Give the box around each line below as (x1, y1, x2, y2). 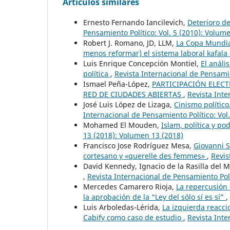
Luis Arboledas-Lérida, (83, 202, 162, 213)
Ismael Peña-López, (83, 79, 152, 89)
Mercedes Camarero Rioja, (83, 182, 176, 192)
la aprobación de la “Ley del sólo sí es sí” (83, 192, 226, 202)
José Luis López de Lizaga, (83, 100, 174, 110)
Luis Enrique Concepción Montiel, (83, 59, 201, 69)
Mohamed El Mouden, (83, 120, 161, 130)
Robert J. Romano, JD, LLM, (83, 38, 176, 48)
